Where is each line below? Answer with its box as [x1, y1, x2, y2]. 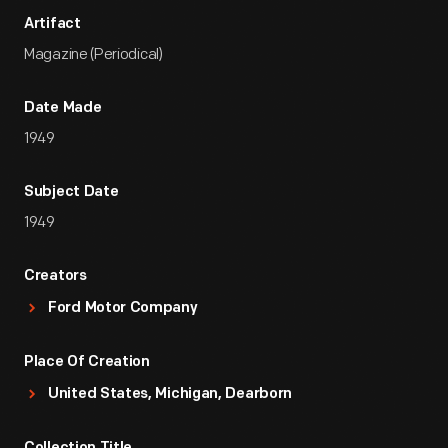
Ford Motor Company [48, 301, 198, 316]
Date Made [24, 101, 102, 116]
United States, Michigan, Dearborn [48, 387, 293, 402]
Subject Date [24, 185, 119, 200]
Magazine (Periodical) [24, 45, 163, 64]
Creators [24, 269, 87, 284]
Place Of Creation [24, 355, 150, 370]
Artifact [24, 17, 81, 32]
